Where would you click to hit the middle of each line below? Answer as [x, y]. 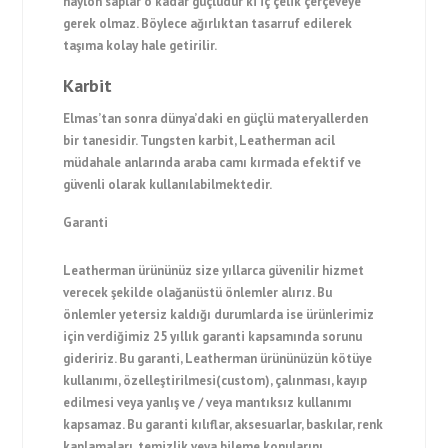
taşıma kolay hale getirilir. [140, 45]
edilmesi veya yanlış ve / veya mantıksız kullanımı [208, 402]
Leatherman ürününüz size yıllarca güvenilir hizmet [214, 270]
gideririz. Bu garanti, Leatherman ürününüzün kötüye [218, 358]
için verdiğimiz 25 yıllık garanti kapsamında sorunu [213, 336]
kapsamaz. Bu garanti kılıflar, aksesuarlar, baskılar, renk [223, 424]
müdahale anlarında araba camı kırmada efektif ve [212, 162]
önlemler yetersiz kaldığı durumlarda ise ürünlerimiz [219, 314]
